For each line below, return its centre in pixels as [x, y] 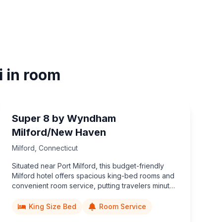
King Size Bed [53, 206]
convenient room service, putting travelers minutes [95, 185]
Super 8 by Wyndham [64, 118]
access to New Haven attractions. [66, 205]
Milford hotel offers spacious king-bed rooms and [93, 175]
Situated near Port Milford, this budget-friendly [88, 166]
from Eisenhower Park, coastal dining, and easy [89, 195]
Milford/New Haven [59, 132]
